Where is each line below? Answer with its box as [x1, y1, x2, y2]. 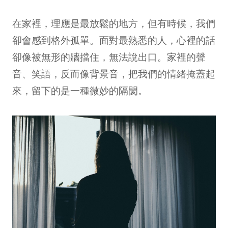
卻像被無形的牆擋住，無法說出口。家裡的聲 [12, 50, 206, 63]
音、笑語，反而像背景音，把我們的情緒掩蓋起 [12, 67, 215, 80]
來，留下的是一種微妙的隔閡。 [12, 83, 148, 97]
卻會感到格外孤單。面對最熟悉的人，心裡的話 [12, 33, 215, 46]
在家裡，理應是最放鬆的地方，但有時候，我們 [12, 16, 215, 30]
